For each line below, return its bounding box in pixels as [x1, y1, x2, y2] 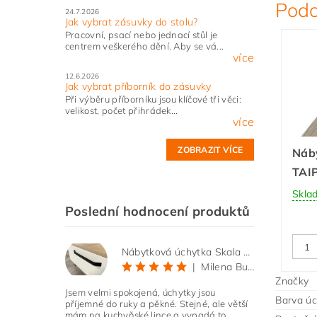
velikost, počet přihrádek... [64, 105, 178, 117]
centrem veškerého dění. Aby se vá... [64, 40, 224, 52]
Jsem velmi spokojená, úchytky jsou [64, 287, 216, 299]
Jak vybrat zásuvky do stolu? [64, 16, 198, 29]
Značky [275, 275, 309, 288]
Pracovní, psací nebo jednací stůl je [64, 29, 218, 41]
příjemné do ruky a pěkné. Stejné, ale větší [64, 298, 248, 310]
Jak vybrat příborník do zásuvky [64, 80, 212, 93]
